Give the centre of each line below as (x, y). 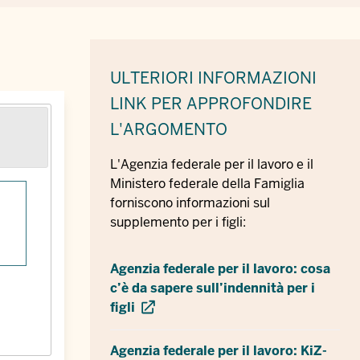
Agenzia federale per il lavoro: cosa (220, 268)
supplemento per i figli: (178, 222)
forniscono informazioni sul (190, 202)
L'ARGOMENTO (169, 129)
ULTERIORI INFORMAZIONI (213, 78)
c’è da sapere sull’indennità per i (213, 288)
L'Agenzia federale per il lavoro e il (212, 164)
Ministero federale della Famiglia (207, 183)
